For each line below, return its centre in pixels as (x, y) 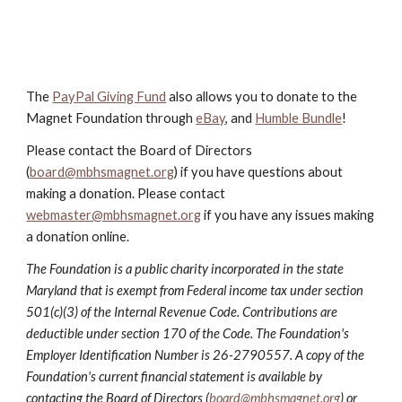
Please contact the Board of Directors (140, 150)
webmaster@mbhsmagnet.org (114, 215)
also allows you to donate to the (262, 96)
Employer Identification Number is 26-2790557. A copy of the (196, 355)
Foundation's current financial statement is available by (175, 376)
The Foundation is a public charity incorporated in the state (185, 269)
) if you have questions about (259, 172)
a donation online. (78, 236)
